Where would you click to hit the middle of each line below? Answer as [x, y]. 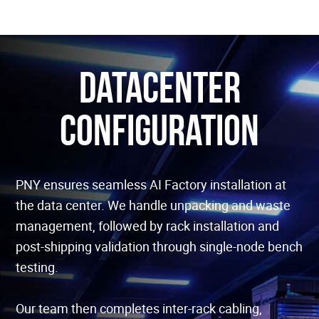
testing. [37, 267]
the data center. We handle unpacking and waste [153, 205]
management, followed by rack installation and [148, 226]
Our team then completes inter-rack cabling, [139, 309]
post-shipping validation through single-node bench [159, 247]
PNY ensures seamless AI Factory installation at [151, 185]
